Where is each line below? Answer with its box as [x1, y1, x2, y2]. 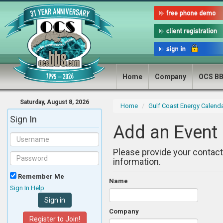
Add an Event [113, 122, 218, 143]
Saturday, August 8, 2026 [20, 99, 89, 106]
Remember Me [16, 173, 64, 180]
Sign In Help [10, 184, 44, 192]
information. [113, 156, 161, 167]
